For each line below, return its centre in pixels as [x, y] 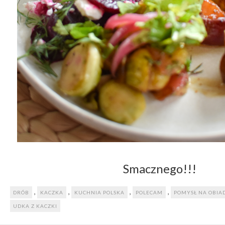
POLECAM [149, 193]
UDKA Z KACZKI [35, 206]
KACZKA [52, 193]
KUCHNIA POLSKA [99, 193]
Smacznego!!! [161, 169]
